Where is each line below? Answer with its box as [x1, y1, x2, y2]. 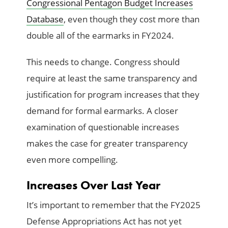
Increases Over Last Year [26, 178, 161, 193]
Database [26, 13, 64, 25]
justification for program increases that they [26, 89, 200, 101]
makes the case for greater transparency [26, 137, 188, 150]
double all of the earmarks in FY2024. [26, 30, 175, 42]
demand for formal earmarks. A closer [26, 105, 179, 117]
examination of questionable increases [26, 121, 180, 133]
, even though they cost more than [64, 13, 200, 25]
